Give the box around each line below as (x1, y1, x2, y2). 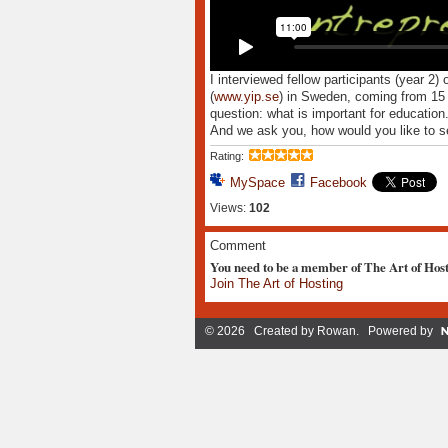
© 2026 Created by (204, 324, 317, 339)
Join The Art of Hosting (209, 275, 343, 291)
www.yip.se (213, 89, 279, 105)
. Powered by (355, 324, 433, 339)
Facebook (309, 174, 367, 190)
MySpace (229, 174, 285, 190)
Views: (209, 200, 246, 215)
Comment (209, 237, 266, 253)
